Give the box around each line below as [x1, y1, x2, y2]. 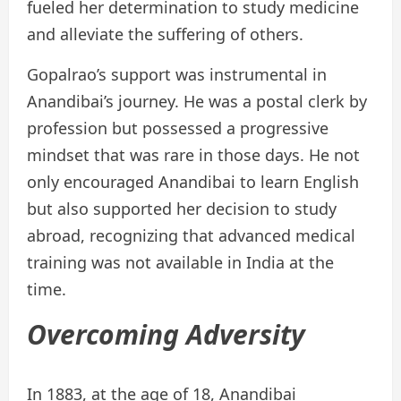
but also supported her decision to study [27, 198, 337, 220]
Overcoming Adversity [27, 316, 305, 354]
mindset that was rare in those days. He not [27, 144, 360, 166]
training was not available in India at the [27, 252, 334, 274]
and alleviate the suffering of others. [27, 23, 303, 46]
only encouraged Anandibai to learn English [27, 171, 359, 193]
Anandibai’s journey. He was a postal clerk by [27, 90, 367, 113]
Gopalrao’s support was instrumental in [27, 64, 327, 86]
